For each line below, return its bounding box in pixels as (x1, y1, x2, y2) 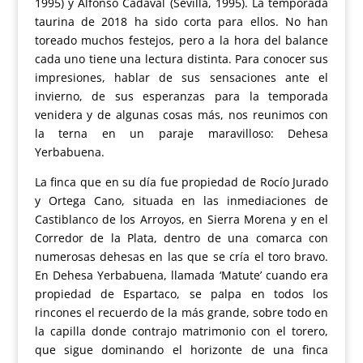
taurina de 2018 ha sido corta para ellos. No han (34, 14, 329, 30)
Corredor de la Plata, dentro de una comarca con (34, 230, 329, 246)
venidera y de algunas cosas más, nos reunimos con (34, 107, 329, 123)
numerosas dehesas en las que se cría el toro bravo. (34, 249, 329, 265)
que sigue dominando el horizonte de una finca (34, 342, 329, 358)
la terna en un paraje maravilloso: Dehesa (34, 126, 329, 142)
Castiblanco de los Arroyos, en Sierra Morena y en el (34, 211, 329, 228)
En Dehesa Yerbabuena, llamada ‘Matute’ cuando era (34, 267, 329, 284)
